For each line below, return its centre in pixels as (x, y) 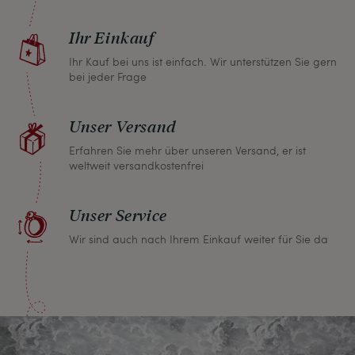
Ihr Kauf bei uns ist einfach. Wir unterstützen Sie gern (203, 61)
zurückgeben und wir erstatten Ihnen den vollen (173, 16)
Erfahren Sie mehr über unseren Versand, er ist (187, 150)
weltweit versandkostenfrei (136, 165)
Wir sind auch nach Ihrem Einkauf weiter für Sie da (198, 239)
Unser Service (118, 214)
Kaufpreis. (47, 38)
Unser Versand (123, 126)
